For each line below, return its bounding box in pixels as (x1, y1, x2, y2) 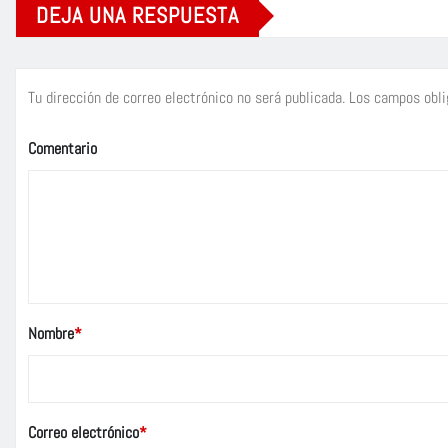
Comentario (28, 138, 97, 160)
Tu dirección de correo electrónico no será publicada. (28, 87, 345, 109)
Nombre (28, 323, 74, 345)
